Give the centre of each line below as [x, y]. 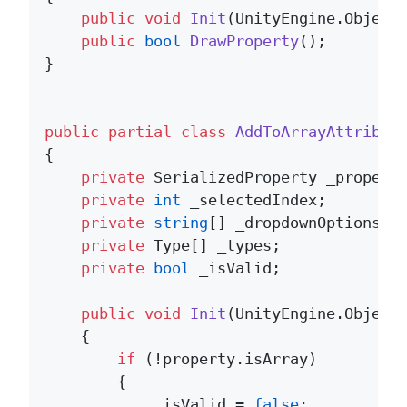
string [181, 222]
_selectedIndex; [253, 199]
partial [140, 131]
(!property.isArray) [226, 358]
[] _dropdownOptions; [299, 222]
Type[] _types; [213, 245]
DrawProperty [244, 40]
